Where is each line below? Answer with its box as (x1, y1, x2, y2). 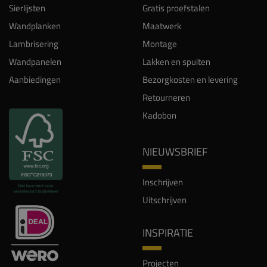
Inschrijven (142, 175, 183, 189)
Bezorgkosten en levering (142, 72, 238, 86)
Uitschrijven (142, 193, 187, 207)
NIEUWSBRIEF (142, 143, 207, 160)
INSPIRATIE (142, 224, 193, 241)
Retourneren (142, 90, 190, 104)
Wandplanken (9, 18, 61, 33)
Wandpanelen (9, 54, 61, 69)
